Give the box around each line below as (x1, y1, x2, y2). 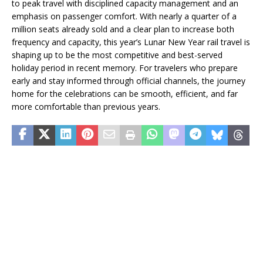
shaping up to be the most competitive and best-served (12, 49, 222, 61)
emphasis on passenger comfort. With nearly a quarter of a (12, 11, 237, 22)
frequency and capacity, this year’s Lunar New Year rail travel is (12, 36, 250, 48)
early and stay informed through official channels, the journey (12, 75, 245, 87)
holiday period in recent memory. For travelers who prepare (12, 62, 238, 74)
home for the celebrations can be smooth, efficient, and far (12, 88, 238, 100)
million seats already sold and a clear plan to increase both (12, 23, 234, 35)
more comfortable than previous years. (12, 101, 160, 113)
